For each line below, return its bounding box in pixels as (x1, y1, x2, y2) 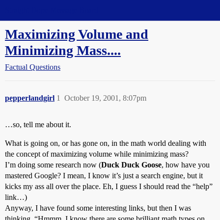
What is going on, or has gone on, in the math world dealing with (5, 139, 206, 147)
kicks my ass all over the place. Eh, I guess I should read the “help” (5, 182, 213, 191)
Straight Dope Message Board (5, 6, 98, 14)
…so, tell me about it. (5, 120, 71, 129)
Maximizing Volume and (5, 27, 148, 42)
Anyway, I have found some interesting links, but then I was (5, 204, 191, 212)
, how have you (162, 161, 210, 169)
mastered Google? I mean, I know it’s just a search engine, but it (5, 171, 203, 180)
